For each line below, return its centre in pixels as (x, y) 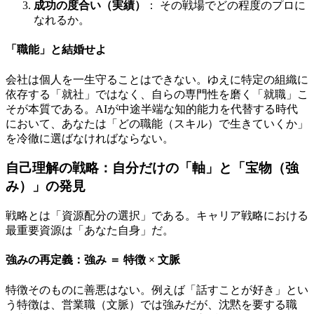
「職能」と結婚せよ (56, 50)
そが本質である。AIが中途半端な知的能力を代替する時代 (152, 109)
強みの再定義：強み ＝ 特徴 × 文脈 (93, 260)
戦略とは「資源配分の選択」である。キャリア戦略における (157, 216)
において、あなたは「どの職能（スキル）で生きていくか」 (157, 123)
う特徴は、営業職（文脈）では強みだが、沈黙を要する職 (151, 304)
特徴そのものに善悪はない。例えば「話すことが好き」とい (157, 289)
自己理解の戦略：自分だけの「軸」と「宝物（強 (152, 168)
